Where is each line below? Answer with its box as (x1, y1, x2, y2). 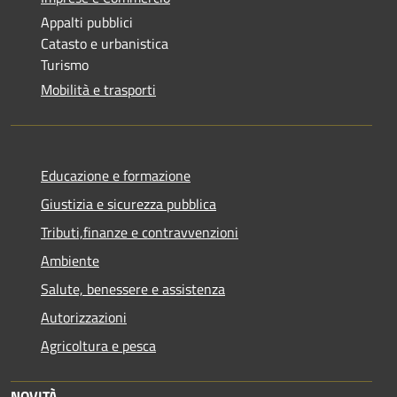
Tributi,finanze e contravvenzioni (41, 221, 238, 243)
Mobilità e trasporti (41, 78, 156, 100)
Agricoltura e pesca (41, 334, 156, 356)
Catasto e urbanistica (41, 32, 168, 54)
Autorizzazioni (41, 306, 127, 328)
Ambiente (41, 249, 99, 271)
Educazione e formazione (41, 164, 191, 186)
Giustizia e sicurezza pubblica (41, 192, 216, 214)
